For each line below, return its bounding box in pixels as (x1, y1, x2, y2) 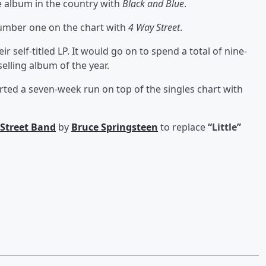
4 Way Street (128, 20, 180, 34)
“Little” (208, 120, 241, 134)
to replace (158, 120, 208, 134)
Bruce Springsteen (71, 120, 158, 134)
